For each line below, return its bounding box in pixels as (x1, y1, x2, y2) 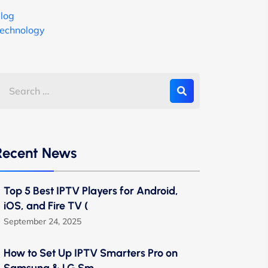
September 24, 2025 (4, 216, 81, 227)
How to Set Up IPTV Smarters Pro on (4, 246, 178, 260)
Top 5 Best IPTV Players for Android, (4, 184, 178, 197)
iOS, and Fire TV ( (4, 199, 89, 212)
